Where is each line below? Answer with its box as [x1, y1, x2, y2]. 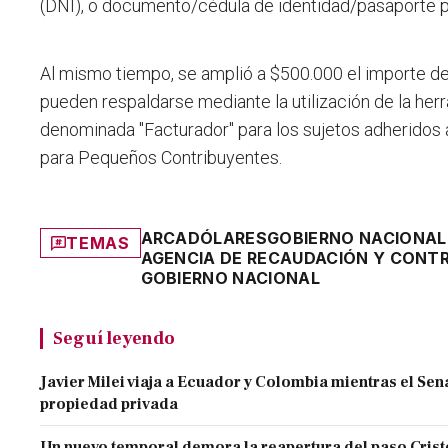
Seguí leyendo [53, 326, 175, 351]
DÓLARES [187, 228, 268, 249]
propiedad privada [40, 394, 179, 415]
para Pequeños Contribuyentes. [40, 147, 283, 169]
